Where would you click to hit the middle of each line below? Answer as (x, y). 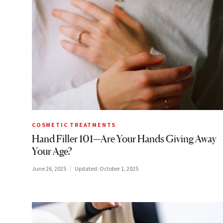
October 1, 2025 (119, 168)
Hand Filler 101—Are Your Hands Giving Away (124, 139)
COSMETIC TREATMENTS (74, 124)
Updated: (87, 168)
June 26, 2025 (49, 168)
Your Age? (52, 151)
